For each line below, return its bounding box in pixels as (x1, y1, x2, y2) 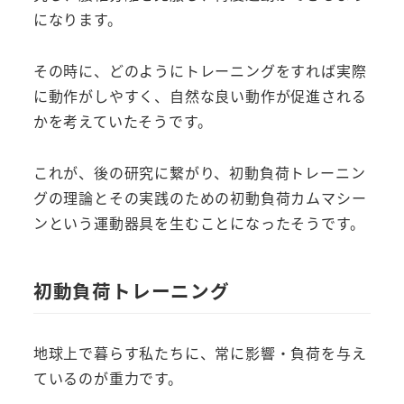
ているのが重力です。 (32, 367, 183, 390)
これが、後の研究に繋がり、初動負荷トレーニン (32, 161, 366, 184)
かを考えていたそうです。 (32, 110, 213, 133)
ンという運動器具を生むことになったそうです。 (32, 212, 365, 234)
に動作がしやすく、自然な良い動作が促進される (32, 85, 367, 107)
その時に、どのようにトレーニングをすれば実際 (32, 60, 367, 82)
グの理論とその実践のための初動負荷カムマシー (32, 187, 367, 209)
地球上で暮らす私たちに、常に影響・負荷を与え (32, 342, 367, 364)
